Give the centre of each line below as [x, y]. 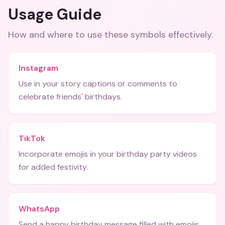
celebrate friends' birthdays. [70, 97]
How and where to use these [69, 35]
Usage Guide [55, 14]
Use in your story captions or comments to [98, 84]
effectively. [189, 35]
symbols [148, 35]
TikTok [32, 138]
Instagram [38, 68]
